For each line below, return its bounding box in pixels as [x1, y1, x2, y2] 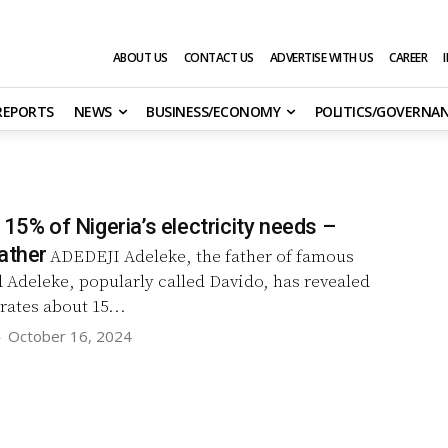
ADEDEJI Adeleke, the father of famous [50, 245, 354, 268]
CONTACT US [183, 49, 254, 67]
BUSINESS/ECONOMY [146, 101, 280, 121]
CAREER [389, 49, 428, 67]
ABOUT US [112, 49, 168, 67]
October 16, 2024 [8, 325, 132, 346]
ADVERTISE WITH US [269, 49, 374, 67]
